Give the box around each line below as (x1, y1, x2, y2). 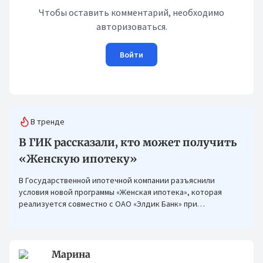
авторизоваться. (96, 21, 167, 32)
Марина (52, 248, 90, 260)
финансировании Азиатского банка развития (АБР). (19, 210, 207, 221)
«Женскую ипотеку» (19, 152, 137, 166)
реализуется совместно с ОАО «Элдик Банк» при (19, 198, 197, 209)
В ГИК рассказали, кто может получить (19, 136, 237, 149)
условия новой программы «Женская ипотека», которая (19, 187, 222, 197)
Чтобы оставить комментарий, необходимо (39, 6, 224, 18)
